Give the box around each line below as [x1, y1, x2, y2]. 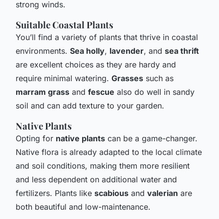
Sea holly [70, 45, 105, 56]
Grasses [111, 73, 143, 83]
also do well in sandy [114, 87, 195, 97]
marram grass [16, 87, 69, 97]
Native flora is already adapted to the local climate [16, 147, 202, 157]
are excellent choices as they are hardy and [16, 59, 176, 69]
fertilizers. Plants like [16, 188, 94, 198]
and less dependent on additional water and [16, 174, 177, 184]
